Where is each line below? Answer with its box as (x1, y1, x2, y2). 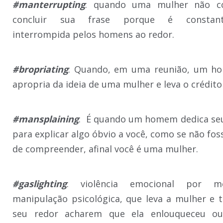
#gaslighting (12, 177, 67, 190)
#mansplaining (12, 112, 79, 125)
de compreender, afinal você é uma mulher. (12, 142, 198, 155)
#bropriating (12, 63, 68, 75)
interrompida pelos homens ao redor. (12, 28, 174, 40)
